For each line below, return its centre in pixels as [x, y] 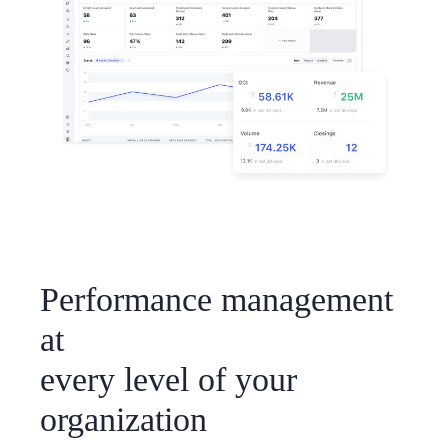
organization [123, 420]
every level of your [168, 380]
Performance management [216, 300]
